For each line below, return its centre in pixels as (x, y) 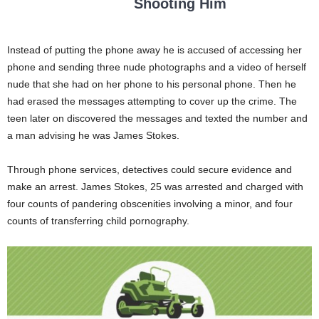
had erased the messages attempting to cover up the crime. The (152, 101)
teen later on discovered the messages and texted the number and (157, 119)
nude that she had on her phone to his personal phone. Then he (152, 84)
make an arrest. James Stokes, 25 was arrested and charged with (155, 187)
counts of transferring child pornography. (98, 221)
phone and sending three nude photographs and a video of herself (157, 67)
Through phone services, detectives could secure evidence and (150, 170)
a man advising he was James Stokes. (93, 136)
